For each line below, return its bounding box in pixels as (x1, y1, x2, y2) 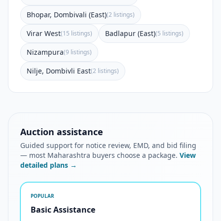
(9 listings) (64, 48, 92, 56)
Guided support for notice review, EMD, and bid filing (20, 141, 196, 150)
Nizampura (27, 47, 64, 57)
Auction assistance (20, 126, 103, 138)
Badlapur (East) (105, 29, 155, 38)
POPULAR (31, 192, 54, 199)
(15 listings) (61, 29, 92, 37)
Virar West (27, 29, 61, 38)
